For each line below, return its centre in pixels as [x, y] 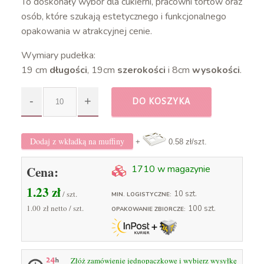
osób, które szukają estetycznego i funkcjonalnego [123, 16]
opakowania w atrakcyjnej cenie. [86, 31]
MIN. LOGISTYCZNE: [141, 194]
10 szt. [185, 194]
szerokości [141, 70]
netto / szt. [68, 208]
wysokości [216, 70]
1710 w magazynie [171, 169]
